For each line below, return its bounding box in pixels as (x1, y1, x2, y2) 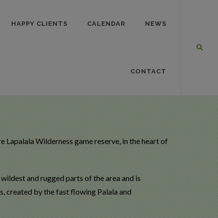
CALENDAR (87, 20, 126, 27)
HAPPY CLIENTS (11, 20, 68, 27)
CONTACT (130, 68, 166, 75)
